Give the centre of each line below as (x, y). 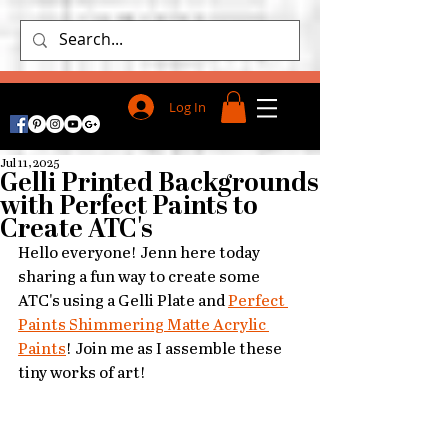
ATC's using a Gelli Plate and (123, 302)
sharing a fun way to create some (140, 278)
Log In (187, 107)
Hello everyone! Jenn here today (140, 254)
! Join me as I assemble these (175, 350)
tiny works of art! (82, 374)
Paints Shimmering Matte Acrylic (143, 326)
